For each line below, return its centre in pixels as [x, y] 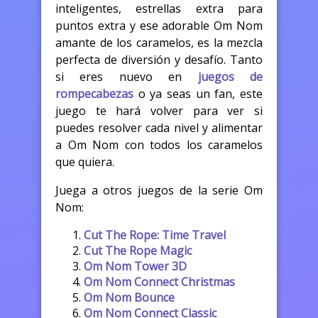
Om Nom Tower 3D [135, 266]
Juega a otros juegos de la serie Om [159, 190]
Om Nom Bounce [129, 297]
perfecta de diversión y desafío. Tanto [159, 59]
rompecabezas [94, 93]
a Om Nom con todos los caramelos [159, 144]
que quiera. [85, 161]
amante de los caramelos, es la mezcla [159, 42]
